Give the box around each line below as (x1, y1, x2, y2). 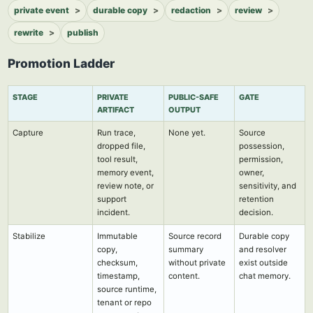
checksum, (97, 258, 138, 268)
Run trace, (97, 128, 136, 138)
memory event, (97, 168, 154, 177)
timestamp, (97, 271, 140, 281)
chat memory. (239, 271, 291, 281)
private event (14, 5, 69, 15)
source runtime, (97, 284, 156, 294)
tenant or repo (97, 298, 152, 307)
